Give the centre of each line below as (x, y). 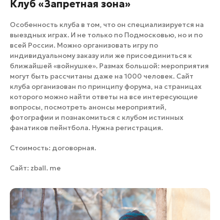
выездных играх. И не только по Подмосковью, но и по (106, 35)
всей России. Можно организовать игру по (84, 45)
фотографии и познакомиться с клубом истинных (97, 118)
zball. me (46, 168)
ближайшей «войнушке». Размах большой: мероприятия (109, 66)
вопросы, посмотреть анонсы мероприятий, (88, 107)
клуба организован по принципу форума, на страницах (106, 87)
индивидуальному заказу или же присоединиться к (101, 56)
